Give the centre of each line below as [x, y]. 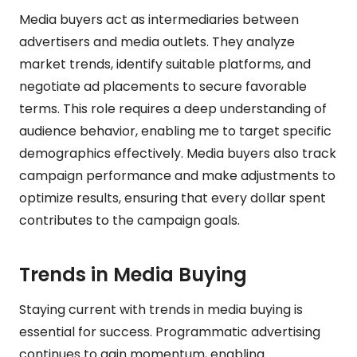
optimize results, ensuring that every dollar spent [173, 198]
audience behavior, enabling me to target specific [175, 131]
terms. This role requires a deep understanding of [173, 108]
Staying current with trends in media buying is [161, 309]
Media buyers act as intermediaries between [159, 19]
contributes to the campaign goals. [129, 220]
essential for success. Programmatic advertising [170, 331]
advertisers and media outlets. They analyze [157, 41]
